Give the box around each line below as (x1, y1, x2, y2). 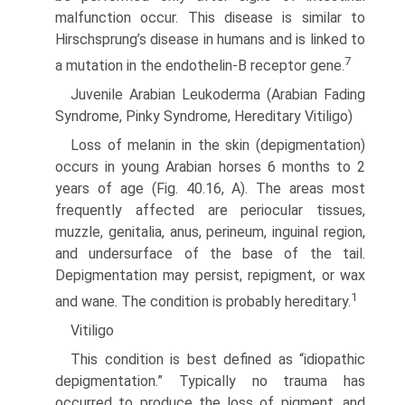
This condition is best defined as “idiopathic (71, 351, 365, 369)
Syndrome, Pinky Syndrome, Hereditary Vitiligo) (55, 108, 353, 126)
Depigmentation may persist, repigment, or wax (55, 267, 365, 285)
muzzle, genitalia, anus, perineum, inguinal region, (55, 223, 365, 241)
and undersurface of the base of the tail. (55, 245, 365, 263)
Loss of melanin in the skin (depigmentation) (71, 137, 365, 155)
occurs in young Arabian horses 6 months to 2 (55, 158, 365, 176)
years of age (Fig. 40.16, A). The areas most (55, 180, 365, 198)
